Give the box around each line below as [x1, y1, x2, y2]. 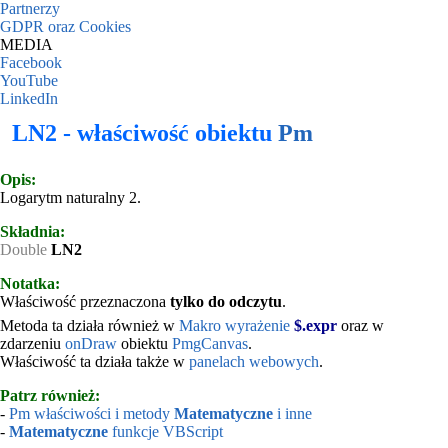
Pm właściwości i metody [9, 404, 174, 422]
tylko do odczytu [170, 293, 282, 310]
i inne [273, 404, 312, 422]
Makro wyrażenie [179, 316, 294, 334]
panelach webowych [189, 352, 319, 370]
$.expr [294, 316, 337, 334]
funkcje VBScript [108, 422, 223, 440]
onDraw [65, 334, 117, 352]
